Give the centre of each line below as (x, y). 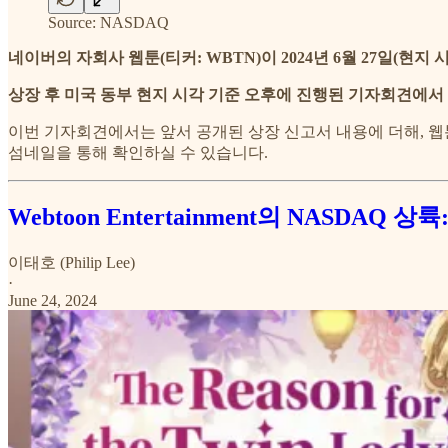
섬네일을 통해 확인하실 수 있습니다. (138, 152)
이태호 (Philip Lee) (71, 263)
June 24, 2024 (52, 301)
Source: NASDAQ (108, 22)
